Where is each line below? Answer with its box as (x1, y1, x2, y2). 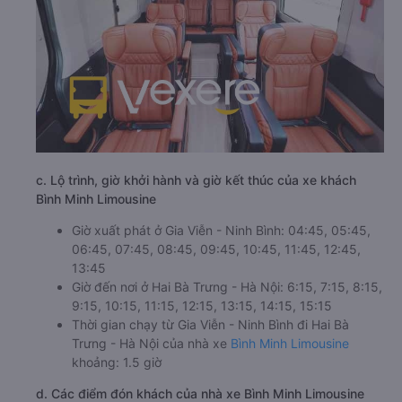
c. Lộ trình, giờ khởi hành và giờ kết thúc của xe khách (36, 172, 356, 188)
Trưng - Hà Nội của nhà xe (72, 336, 231, 352)
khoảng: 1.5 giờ (72, 354, 162, 371)
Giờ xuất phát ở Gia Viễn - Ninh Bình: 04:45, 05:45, (72, 223, 371, 239)
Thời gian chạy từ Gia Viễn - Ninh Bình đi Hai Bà (72, 317, 349, 333)
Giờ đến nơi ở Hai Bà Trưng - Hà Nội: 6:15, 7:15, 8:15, (72, 279, 382, 295)
